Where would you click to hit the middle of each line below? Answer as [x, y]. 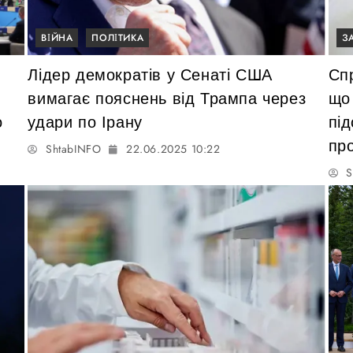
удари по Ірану [85, 122]
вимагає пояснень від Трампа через [167, 98]
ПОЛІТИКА [118, 37]
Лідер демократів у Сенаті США [150, 74]
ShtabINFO [73, 149]
